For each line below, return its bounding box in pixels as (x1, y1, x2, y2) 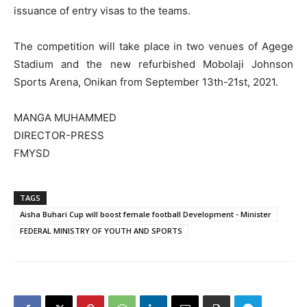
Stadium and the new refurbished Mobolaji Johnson (14, 58, 293, 71)
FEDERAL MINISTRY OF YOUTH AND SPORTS (20, 225, 182, 236)
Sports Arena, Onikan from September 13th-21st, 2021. (14, 75, 278, 89)
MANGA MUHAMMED (14, 111, 116, 125)
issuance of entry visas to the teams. (14, 4, 191, 18)
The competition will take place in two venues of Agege (14, 40, 293, 53)
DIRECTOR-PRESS (14, 129, 104, 143)
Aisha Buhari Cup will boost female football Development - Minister (20, 209, 271, 220)
